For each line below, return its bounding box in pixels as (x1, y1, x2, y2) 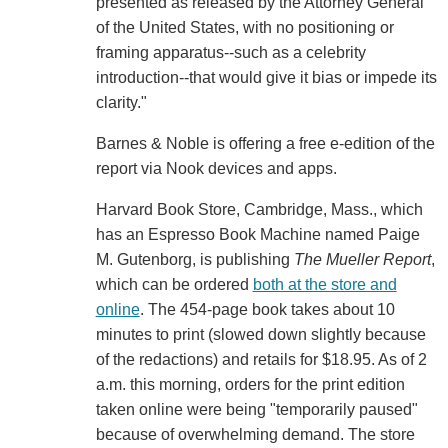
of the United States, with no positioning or (95, 19, 394, 37)
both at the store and (252, 276, 397, 294)
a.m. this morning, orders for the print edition (95, 376, 405, 394)
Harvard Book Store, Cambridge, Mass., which (95, 201, 423, 219)
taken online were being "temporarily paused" (95, 401, 418, 419)
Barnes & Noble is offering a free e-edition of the (95, 135, 435, 153)
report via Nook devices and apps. (95, 160, 337, 178)
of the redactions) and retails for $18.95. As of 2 (95, 351, 427, 369)
